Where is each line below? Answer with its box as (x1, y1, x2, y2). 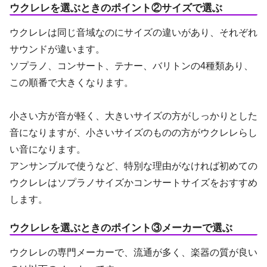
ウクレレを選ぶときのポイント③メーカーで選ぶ (10, 222, 232, 234)
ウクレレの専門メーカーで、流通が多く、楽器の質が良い (10, 247, 257, 257)
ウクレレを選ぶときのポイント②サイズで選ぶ (10, 2, 222, 14)
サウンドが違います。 (10, 44, 105, 55)
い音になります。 (10, 144, 86, 155)
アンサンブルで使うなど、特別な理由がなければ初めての (10, 161, 257, 172)
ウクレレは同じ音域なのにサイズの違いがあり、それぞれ (10, 27, 257, 38)
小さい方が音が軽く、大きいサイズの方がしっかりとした (10, 111, 257, 122)
